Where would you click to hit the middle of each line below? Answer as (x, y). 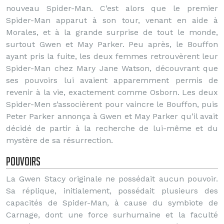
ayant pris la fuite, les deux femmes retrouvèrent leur (112, 56)
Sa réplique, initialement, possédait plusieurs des (112, 191)
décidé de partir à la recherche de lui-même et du (112, 128)
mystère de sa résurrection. (59, 140)
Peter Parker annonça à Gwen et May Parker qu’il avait (112, 116)
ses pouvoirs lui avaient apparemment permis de (112, 80)
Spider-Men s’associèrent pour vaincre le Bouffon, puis (112, 104)
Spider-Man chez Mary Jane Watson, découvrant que (112, 68)
